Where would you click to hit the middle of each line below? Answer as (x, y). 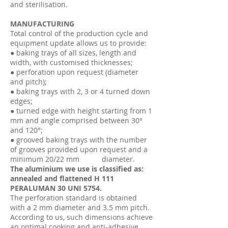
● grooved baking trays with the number (79, 140)
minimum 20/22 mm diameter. (73, 159)
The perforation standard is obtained (74, 198)
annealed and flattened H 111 (62, 178)
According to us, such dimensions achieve (81, 217)
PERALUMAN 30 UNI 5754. (56, 188)
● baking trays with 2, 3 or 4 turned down (80, 91)
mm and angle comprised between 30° (76, 120)
